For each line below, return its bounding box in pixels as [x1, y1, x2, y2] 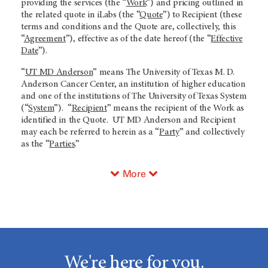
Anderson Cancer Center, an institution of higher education [21, 80, 246, 89]
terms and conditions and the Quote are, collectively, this [21, 22, 236, 32]
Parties [49, 139, 75, 149]
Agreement [23, 34, 66, 44]
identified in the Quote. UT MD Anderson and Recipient [21, 115, 236, 125]
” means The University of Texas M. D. [93, 68, 234, 77]
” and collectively [179, 127, 245, 137]
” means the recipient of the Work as [106, 103, 245, 113]
